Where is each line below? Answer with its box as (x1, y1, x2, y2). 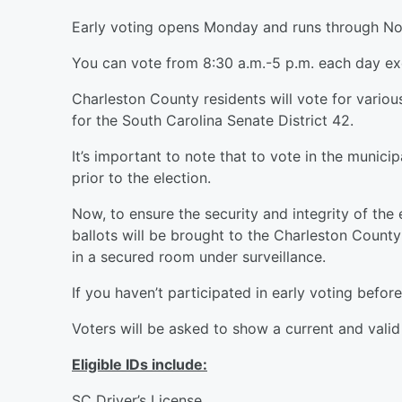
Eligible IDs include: (72, 354, 207, 373)
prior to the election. (72, 168, 211, 187)
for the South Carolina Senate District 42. (72, 110, 354, 129)
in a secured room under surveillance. (72, 247, 326, 266)
